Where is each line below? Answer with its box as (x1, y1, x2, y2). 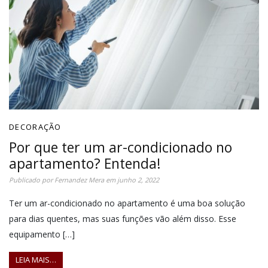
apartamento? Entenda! (9, 153, 161, 173)
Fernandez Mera (54, 175, 104, 184)
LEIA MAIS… (16, 254, 56, 266)
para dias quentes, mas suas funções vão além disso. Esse (9, 212, 236, 224)
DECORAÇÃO (9, 121, 62, 132)
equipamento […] (9, 228, 75, 240)
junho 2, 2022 (117, 175, 159, 184)
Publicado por (9, 175, 54, 184)
